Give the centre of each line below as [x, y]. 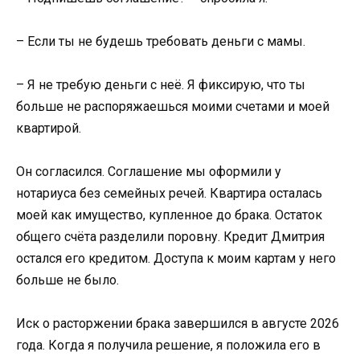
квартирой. [49, 128]
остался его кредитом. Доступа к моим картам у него [176, 259]
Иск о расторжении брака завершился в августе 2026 [178, 324]
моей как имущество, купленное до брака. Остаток [169, 215]
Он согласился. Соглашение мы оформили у [149, 172]
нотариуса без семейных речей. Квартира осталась [169, 194]
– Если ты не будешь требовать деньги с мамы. [161, 41]
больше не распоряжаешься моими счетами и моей [173, 106]
